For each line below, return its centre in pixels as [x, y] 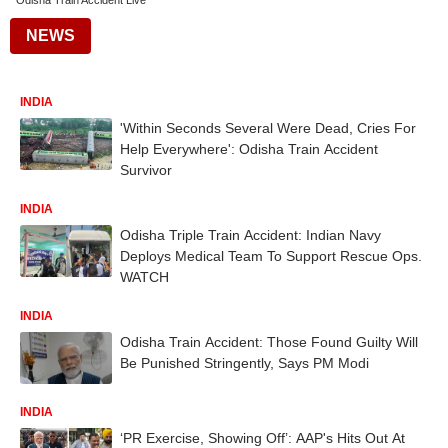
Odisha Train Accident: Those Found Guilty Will [269, 342]
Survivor [146, 170]
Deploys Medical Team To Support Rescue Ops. [271, 256]
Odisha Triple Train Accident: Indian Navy [250, 235]
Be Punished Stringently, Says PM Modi [244, 363]
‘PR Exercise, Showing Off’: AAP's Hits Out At [262, 437]
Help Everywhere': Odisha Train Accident [249, 149]
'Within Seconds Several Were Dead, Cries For [268, 128]
